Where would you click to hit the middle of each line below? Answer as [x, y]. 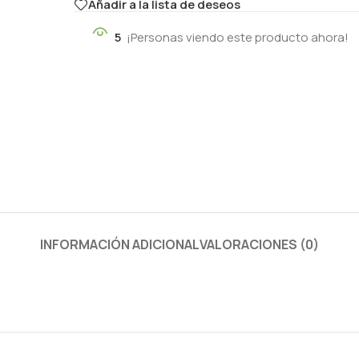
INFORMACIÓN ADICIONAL [120, 244]
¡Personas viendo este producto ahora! [237, 37]
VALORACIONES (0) [259, 244]
